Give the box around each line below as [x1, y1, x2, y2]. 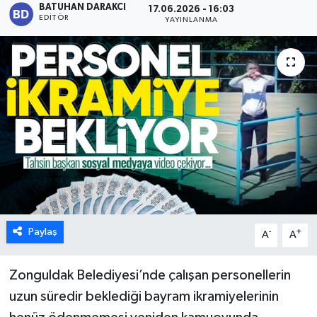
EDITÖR [39, 14, 69, 22]
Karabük [38, 19, 88, 31]
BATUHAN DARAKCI [39, 3, 127, 13]
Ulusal [38, 91, 76, 103]
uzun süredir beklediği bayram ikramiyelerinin [8, 289, 279, 304]
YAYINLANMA [165, 16, 219, 23]
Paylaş [28, 226, 57, 238]
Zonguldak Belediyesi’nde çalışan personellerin [8, 268, 291, 283]
